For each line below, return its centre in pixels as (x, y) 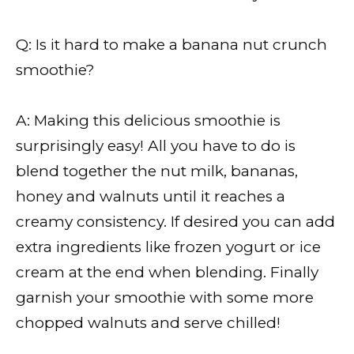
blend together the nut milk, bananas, (157, 171)
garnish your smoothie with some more (165, 297)
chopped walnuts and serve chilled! (148, 322)
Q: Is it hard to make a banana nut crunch (171, 44)
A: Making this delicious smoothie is (148, 120)
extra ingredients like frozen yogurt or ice (168, 247)
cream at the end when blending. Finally (167, 272)
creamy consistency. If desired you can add (175, 221)
